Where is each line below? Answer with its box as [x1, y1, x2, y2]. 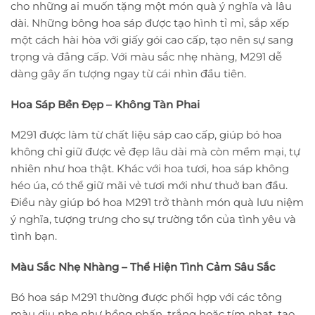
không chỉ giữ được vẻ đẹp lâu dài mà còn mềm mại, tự [11, 145, 300, 159]
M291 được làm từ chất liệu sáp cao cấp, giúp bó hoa [11, 128, 282, 142]
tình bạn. [11, 229, 57, 243]
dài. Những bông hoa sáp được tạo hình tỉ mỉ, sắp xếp [11, 16, 289, 30]
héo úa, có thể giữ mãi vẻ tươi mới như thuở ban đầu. [11, 179, 288, 193]
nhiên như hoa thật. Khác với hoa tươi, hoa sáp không [11, 162, 289, 176]
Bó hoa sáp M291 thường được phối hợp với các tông [11, 290, 282, 304]
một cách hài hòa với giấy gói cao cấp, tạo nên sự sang [11, 33, 293, 47]
